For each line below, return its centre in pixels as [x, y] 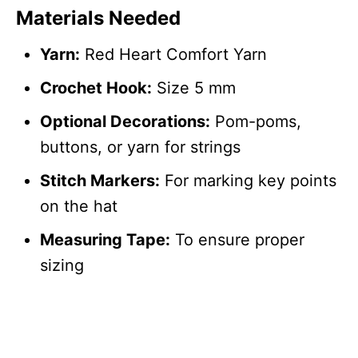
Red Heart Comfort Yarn [173, 55]
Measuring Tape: [105, 240]
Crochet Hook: [96, 88]
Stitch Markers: [100, 181]
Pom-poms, [256, 122]
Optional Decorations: [125, 122]
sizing [62, 266]
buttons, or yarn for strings [140, 147]
